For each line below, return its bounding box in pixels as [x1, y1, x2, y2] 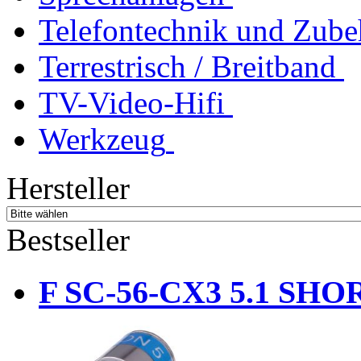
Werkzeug [39, 122, 166, 156]
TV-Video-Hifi [39, 85, 225, 120]
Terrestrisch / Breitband [39, 49, 336, 84]
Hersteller [6, 171, 130, 205]
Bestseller [6, 222, 130, 257]
